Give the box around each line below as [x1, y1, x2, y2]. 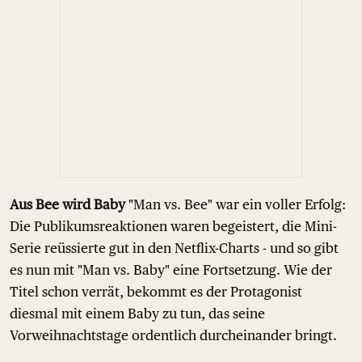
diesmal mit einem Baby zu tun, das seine [10, 305, 265, 322]
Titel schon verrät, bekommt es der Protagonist [10, 284, 302, 300]
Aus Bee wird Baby [10, 196, 125, 213]
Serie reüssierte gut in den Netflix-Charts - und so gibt [10, 240, 339, 256]
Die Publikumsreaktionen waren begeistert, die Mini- [10, 218, 337, 234]
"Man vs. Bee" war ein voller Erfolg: [125, 196, 346, 213]
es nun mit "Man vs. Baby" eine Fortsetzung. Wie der [10, 262, 332, 278]
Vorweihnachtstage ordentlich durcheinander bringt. [10, 327, 337, 343]
